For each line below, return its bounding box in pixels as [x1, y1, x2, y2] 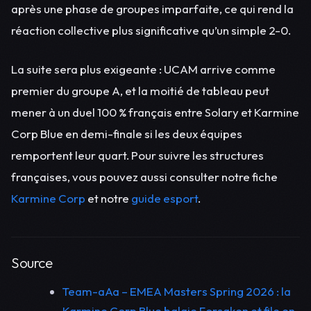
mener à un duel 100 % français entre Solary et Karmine [11, 105, 299, 120]
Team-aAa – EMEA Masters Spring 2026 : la [62, 284, 292, 299]
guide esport [131, 191, 198, 206]
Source [11, 253, 53, 272]
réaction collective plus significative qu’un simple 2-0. [11, 22, 291, 37]
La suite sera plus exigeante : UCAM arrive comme [11, 62, 276, 77]
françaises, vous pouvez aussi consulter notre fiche [11, 169, 278, 185]
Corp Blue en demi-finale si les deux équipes [11, 126, 242, 142]
